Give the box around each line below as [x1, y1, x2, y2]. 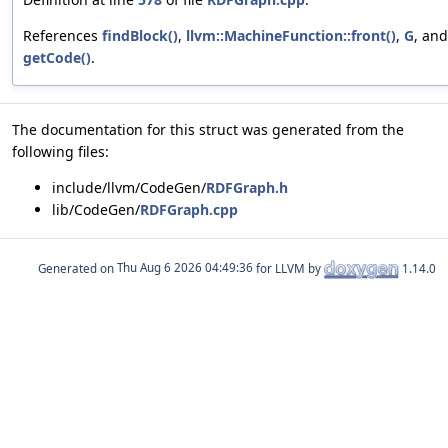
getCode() [23, 47, 91, 67]
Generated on [38, 260, 117, 276]
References [23, 25, 102, 45]
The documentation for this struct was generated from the [12, 119, 404, 139]
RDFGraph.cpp [140, 199, 238, 219]
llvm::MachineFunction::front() [186, 25, 396, 45]
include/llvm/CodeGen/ [52, 177, 206, 197]
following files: [12, 141, 109, 161]
